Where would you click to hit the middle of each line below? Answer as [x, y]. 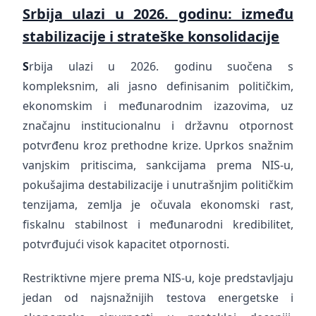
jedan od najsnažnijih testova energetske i [158, 298]
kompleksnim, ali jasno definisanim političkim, [158, 86]
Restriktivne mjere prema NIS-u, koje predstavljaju [158, 278]
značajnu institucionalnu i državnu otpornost [158, 126]
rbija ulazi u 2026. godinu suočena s [161, 66]
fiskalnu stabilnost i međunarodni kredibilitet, [158, 224]
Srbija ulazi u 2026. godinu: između [158, 14]
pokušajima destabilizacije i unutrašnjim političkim [158, 185]
